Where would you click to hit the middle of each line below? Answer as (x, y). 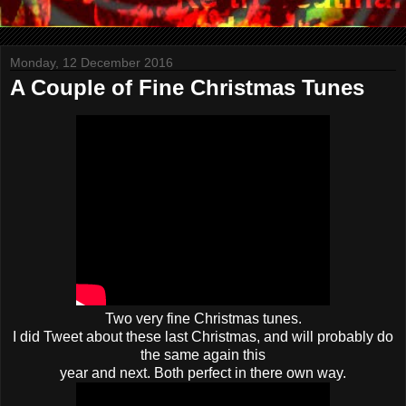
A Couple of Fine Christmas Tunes (187, 87)
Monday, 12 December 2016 (92, 63)
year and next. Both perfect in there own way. (203, 372)
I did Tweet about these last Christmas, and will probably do (203, 336)
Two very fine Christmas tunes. (203, 318)
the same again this (203, 354)
